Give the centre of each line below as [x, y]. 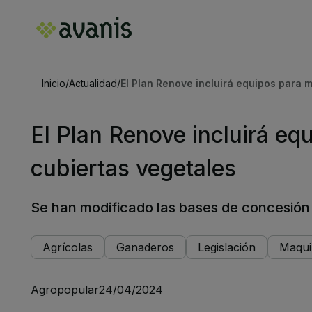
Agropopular [65, 290]
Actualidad [93, 83]
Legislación [227, 247]
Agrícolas [68, 247]
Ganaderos [145, 247]
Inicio [54, 83]
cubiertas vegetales [133, 168]
